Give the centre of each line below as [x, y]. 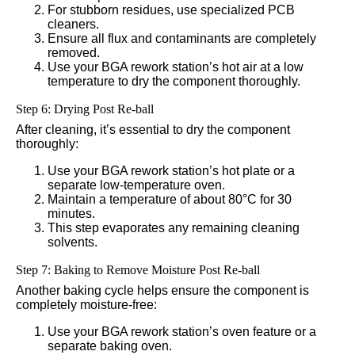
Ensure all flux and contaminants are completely [182, 38]
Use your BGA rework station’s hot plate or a [171, 170]
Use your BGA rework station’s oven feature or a [182, 331]
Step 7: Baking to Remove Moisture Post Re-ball [138, 269]
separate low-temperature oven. [136, 185]
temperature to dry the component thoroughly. [174, 81]
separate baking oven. [110, 345]
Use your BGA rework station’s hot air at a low [176, 67]
